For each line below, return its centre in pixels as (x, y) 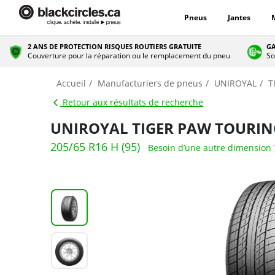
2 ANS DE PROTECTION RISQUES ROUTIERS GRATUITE (115, 46)
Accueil (71, 83)
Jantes (239, 17)
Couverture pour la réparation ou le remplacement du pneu (129, 56)
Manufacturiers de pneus (150, 83)
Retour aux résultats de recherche (132, 102)
